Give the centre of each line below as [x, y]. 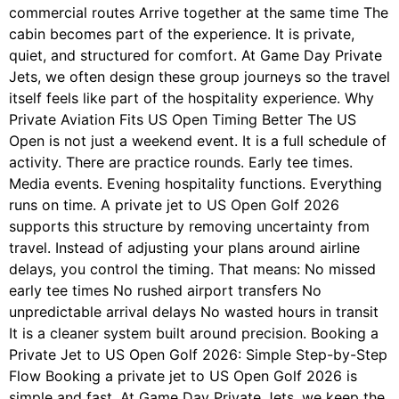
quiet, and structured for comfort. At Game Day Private [195, 56]
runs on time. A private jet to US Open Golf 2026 [174, 205]
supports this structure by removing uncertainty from [189, 227]
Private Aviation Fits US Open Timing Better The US [183, 120]
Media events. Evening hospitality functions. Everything [195, 184]
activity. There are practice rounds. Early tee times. [181, 163]
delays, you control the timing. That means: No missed [192, 269]
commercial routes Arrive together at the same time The [199, 13]
